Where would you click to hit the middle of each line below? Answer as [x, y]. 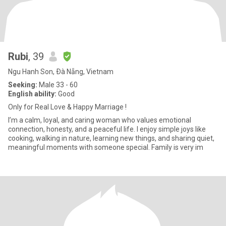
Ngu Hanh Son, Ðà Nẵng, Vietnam [61, 72]
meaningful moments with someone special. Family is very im [106, 147]
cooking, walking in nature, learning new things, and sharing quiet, [111, 138]
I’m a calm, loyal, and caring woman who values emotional [100, 120]
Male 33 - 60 [58, 85]
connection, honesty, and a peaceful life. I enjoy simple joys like [107, 129]
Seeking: [23, 85]
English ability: [32, 94]
